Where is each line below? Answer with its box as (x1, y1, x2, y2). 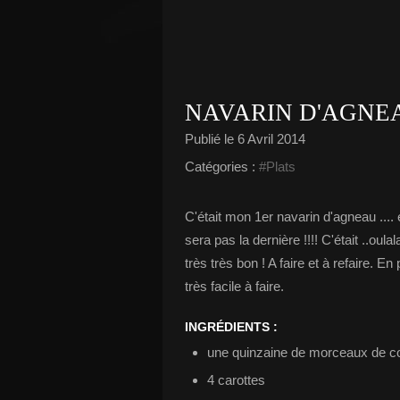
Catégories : (185, 159, 255, 174)
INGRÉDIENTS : (185, 320, 278, 334)
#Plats (259, 159, 296, 174)
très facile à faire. (185, 279, 284, 294)
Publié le (185, 131, 237, 146)
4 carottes (207, 372, 265, 387)
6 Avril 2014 (237, 131, 305, 146)
